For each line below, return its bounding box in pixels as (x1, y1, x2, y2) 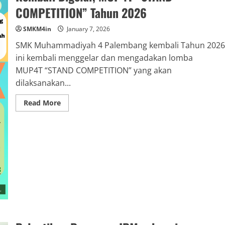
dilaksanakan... (15, 77, 71, 89)
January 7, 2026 (65, 25, 110, 34)
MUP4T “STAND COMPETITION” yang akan (15, 65, 172, 76)
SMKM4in (23, 25, 51, 34)
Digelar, (60, 126, 86, 136)
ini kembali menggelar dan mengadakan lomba (15, 52, 193, 64)
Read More (23, 98, 61, 108)
